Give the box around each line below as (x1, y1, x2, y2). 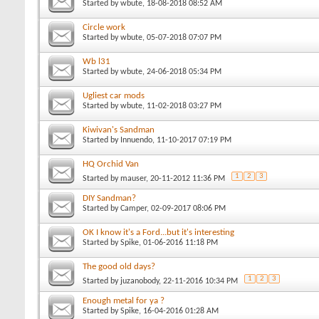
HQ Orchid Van (83, 159, 139, 169)
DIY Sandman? (83, 193, 136, 203)
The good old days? (83, 261, 155, 271)
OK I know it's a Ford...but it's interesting (83, 227, 234, 237)
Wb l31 (83, 56, 110, 66)
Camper (120, 204, 147, 213)
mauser (120, 174, 146, 183)
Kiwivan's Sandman (83, 125, 155, 135)
